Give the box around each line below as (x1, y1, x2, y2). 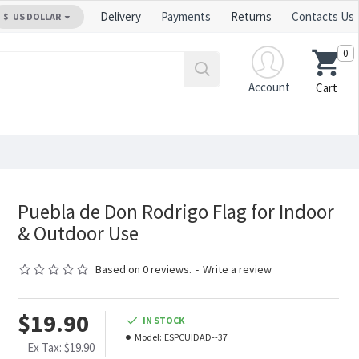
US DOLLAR (13, 10, 61, 22)
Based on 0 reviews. (95, 262, 192, 276)
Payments (161, 9, 211, 24)
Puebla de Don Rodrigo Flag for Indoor (17, 199, 334, 224)
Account (248, 79, 290, 95)
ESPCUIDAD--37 (163, 331, 228, 343)
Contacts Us (292, 9, 354, 24)
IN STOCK (142, 314, 184, 326)
